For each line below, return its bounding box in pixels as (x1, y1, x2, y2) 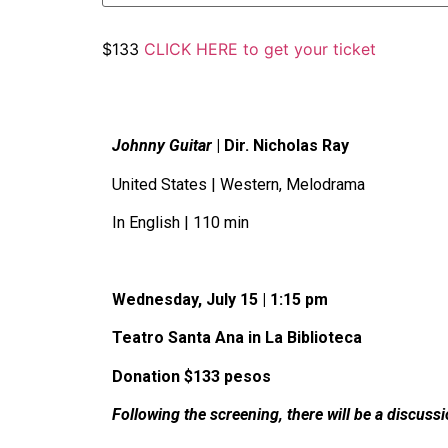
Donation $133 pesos (112, 366, 271, 386)
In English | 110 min (112, 213, 249, 233)
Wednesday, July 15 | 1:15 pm (112, 289, 328, 309)
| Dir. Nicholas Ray (212, 136, 349, 156)
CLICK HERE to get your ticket (144, 39, 376, 60)
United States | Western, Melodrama (112, 174, 365, 194)
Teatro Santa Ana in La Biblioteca (112, 328, 362, 348)
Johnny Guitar (112, 136, 212, 156)
